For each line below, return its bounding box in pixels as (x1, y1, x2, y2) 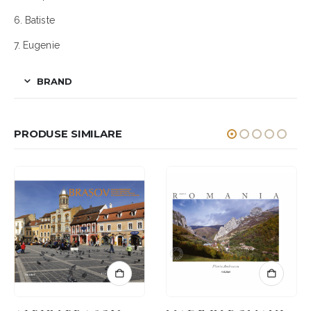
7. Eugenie (14, 39, 60, 51)
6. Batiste (14, 14, 55, 26)
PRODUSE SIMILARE (14, 127, 122, 140)
